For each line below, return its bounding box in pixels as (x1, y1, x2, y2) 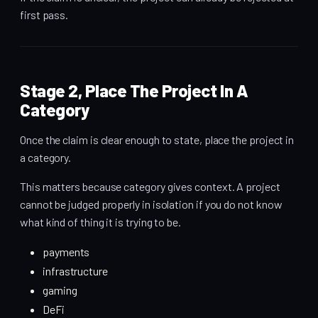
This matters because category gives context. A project (20, 180, 280, 194)
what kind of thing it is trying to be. (20, 215, 181, 229)
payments (43, 245, 90, 259)
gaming (43, 283, 77, 297)
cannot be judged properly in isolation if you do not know (20, 197, 283, 212)
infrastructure (43, 264, 108, 278)
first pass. (20, 8, 69, 22)
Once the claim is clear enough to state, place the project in (20, 133, 295, 147)
